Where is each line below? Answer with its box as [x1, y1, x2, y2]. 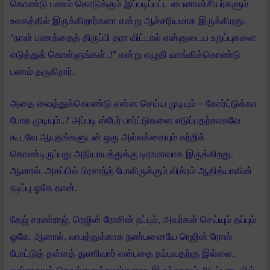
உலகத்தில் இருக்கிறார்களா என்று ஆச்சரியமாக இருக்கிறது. [10, 16, 246, 26]
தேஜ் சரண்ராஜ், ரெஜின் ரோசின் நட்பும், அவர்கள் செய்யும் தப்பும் [10, 215, 256, 225]
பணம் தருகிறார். [10, 66, 75, 77]
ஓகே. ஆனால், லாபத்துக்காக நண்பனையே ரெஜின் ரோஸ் [10, 231, 232, 242]
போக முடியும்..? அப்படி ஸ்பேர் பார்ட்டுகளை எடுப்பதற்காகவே [10, 115, 240, 125]
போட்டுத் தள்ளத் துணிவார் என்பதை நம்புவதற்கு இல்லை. [10, 248, 234, 259]
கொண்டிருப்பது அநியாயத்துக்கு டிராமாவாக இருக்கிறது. [10, 149, 233, 159]
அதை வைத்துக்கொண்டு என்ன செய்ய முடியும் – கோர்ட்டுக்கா [10, 98, 257, 108]
